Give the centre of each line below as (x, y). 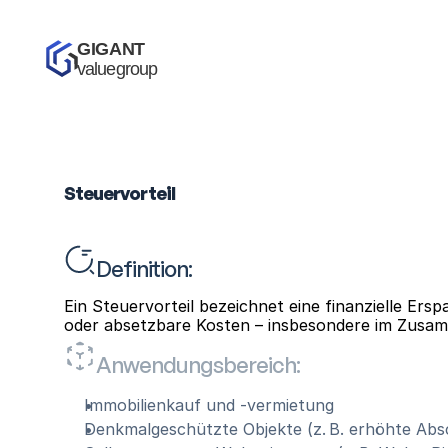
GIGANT (113, 49)
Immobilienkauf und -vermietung (209, 405)
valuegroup (117, 69)
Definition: (144, 268)
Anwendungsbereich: (198, 364)
